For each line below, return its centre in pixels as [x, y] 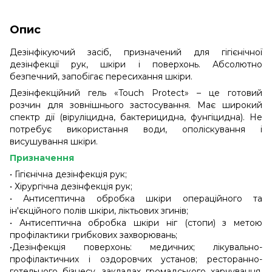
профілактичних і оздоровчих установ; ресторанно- [136, 259]
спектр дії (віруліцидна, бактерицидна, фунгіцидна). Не [136, 117]
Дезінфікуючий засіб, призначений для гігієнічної [136, 52]
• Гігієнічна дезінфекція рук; [68, 174]
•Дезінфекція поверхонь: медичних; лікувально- [136, 247]
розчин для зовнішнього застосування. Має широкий [136, 105]
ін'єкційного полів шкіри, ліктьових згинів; [99, 210]
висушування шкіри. [54, 141]
